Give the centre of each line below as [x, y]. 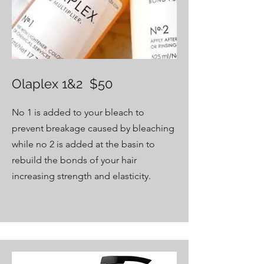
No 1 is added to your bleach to [78, 112]
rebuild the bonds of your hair [74, 160]
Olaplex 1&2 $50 [62, 84]
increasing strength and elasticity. [81, 176]
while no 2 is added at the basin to [83, 144]
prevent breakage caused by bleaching [93, 128]
